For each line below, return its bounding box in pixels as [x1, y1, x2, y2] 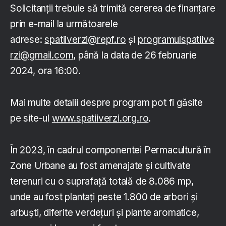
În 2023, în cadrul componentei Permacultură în [10, 144, 211, 156]
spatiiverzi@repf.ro [44, 34, 126, 46]
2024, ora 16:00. [10, 65, 81, 77]
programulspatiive [137, 34, 214, 46]
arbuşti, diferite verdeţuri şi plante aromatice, [10, 207, 199, 219]
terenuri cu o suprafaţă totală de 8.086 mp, [10, 176, 194, 188]
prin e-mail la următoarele [10, 18, 118, 30]
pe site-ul [10, 112, 52, 125]
